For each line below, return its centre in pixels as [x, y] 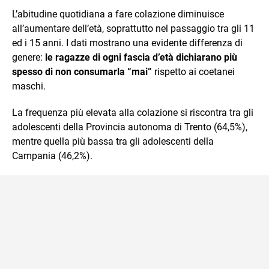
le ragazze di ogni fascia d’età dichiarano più [141, 57]
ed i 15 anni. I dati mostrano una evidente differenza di [127, 43]
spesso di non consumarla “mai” [82, 71]
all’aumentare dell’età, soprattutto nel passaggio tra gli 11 [133, 28]
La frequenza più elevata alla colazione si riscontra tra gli [133, 112]
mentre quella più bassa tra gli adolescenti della [113, 141]
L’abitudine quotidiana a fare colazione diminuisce [118, 14]
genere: [29, 57]
